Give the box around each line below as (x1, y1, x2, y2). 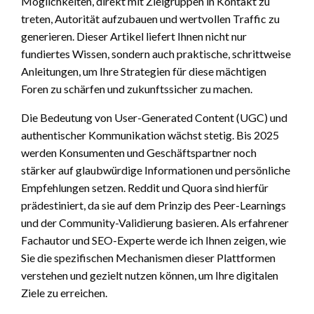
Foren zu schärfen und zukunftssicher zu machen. (21, 81, 252, 95)
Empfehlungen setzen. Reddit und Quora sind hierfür (21, 180, 268, 194)
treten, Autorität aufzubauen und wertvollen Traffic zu (21, 11, 280, 25)
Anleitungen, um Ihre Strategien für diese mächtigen (21, 64, 266, 78)
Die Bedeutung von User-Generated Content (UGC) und (21, 110, 287, 124)
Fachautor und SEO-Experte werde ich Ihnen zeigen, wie (21, 233, 286, 247)
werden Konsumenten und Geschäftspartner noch (21, 145, 257, 159)
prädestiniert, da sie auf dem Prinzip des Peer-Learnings (21, 198, 286, 212)
